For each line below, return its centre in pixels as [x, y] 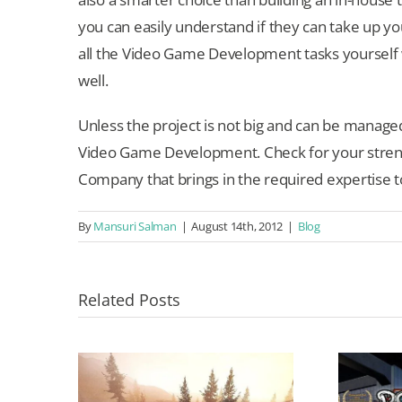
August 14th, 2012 [237, 227]
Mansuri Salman [135, 227]
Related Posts [129, 300]
